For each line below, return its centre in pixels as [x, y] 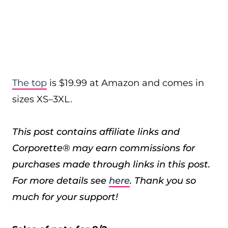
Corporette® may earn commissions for [104, 148]
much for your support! [65, 197]
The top [30, 83]
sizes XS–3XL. [42, 99]
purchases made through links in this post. [111, 164]
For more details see [61, 181]
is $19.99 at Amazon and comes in [125, 83]
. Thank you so [163, 181]
